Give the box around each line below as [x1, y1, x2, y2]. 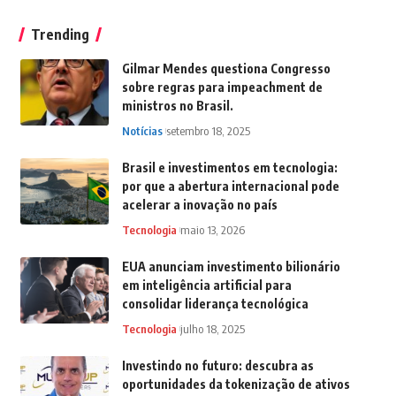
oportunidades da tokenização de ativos [121, 377, 350, 392]
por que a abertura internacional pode [121, 179, 339, 194]
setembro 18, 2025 [165, 124, 250, 139]
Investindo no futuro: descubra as [121, 358, 314, 374]
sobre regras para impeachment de [121, 80, 323, 95]
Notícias [121, 124, 163, 139]
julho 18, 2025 [179, 322, 245, 337]
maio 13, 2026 [179, 223, 245, 238]
